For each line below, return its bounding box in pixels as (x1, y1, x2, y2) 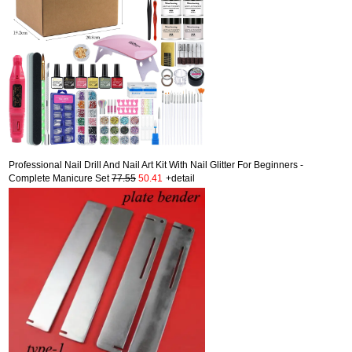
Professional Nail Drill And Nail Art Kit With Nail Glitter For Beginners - (9, 159, 303, 170)
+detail (166, 172, 195, 184)
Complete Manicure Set (9, 172, 112, 184)
